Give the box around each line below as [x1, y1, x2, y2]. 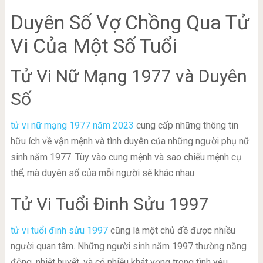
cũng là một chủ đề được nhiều [107, 225, 235, 237]
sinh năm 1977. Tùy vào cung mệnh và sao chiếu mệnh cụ [10, 151, 241, 163]
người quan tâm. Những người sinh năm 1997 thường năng [10, 241, 247, 252]
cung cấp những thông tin [133, 120, 238, 131]
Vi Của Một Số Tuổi [10, 34, 177, 58]
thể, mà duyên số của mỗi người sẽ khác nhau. [10, 167, 196, 179]
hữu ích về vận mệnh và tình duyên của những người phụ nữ [10, 136, 249, 147]
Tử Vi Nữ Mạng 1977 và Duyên [10, 66, 247, 87]
